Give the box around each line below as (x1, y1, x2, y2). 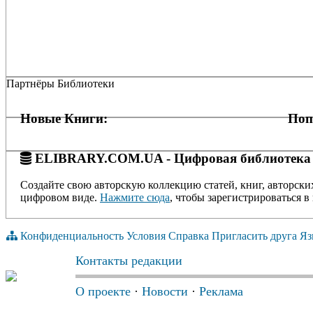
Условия (126, 230, 166, 242)
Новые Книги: (20, 111, 108, 126)
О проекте (75, 284, 131, 299)
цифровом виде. (20, 191, 100, 204)
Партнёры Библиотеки (6, 78, 115, 89)
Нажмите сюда (100, 191, 170, 204)
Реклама (199, 284, 243, 299)
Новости (142, 284, 188, 299)
